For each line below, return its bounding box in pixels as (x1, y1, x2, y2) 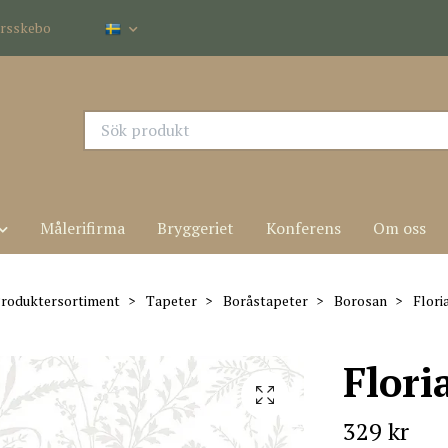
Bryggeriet (157, 217, 234, 239)
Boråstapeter (223, 291, 308, 310)
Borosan (334, 291, 387, 310)
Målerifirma (40, 217, 125, 239)
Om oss (373, 217, 426, 239)
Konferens (266, 217, 341, 239)
